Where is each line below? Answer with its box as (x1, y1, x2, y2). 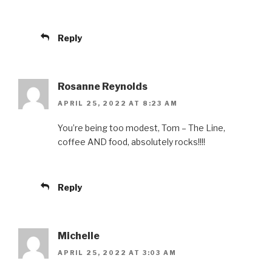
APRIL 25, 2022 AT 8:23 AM (58, 99, 178, 107)
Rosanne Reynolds (58, 80, 148, 92)
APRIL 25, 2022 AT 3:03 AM (58, 249, 177, 257)
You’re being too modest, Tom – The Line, (58, 122, 225, 133)
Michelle (58, 229, 100, 242)
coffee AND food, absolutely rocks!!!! (58, 136, 205, 147)
